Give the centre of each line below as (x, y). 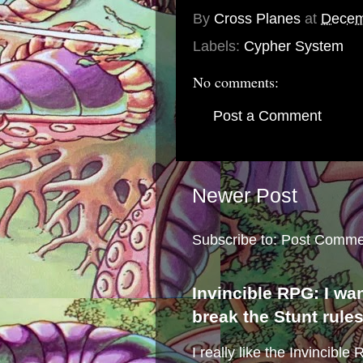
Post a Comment (267, 116)
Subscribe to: (237, 240)
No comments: (236, 82)
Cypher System (294, 46)
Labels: (218, 46)
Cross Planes (257, 19)
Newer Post (245, 196)
